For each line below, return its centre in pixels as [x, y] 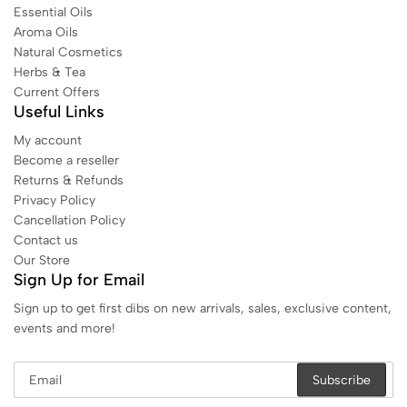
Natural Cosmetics [68, 52]
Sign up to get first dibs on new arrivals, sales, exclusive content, [203, 308]
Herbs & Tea [50, 72]
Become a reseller [66, 160]
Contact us [46, 240]
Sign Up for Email [79, 280]
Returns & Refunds [69, 180]
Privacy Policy [55, 200]
